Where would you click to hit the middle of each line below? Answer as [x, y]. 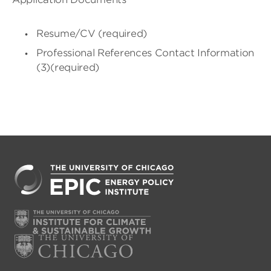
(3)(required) [68, 67]
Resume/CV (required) [92, 34]
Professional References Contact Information [145, 53]
